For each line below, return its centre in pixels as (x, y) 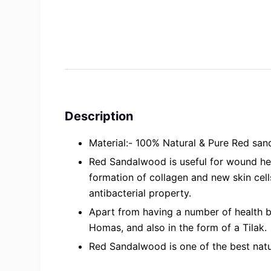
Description (99, 116)
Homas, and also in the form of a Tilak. (178, 227)
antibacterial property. (140, 193)
